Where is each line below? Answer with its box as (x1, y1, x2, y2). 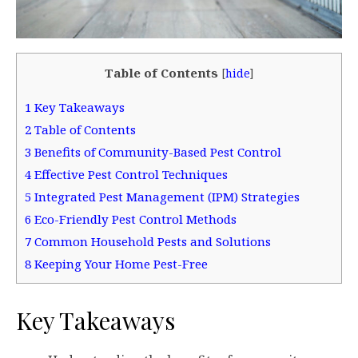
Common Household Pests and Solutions (31, 233, 271, 250)
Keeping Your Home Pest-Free (31, 256, 208, 272)
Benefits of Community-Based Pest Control (31, 144, 281, 161)
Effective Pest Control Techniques (31, 166, 228, 183)
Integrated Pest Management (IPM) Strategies (31, 189, 300, 205)
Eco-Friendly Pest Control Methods (31, 211, 237, 228)
